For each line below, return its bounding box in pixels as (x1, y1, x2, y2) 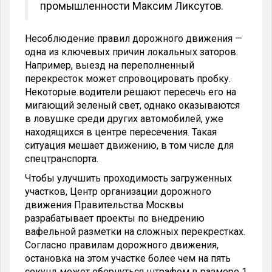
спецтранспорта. (25, 152, 98, 165)
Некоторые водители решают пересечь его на (25, 86, 236, 98)
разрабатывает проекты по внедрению (25, 212, 205, 224)
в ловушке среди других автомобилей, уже (25, 112, 223, 124)
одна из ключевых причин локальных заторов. (25, 46, 238, 58)
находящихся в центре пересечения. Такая (25, 126, 217, 138)
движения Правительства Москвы (25, 199, 184, 211)
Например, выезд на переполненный (25, 59, 194, 71)
